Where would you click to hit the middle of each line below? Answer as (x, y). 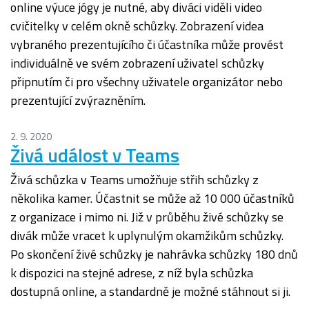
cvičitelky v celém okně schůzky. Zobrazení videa (137, 26)
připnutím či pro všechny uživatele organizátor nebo (147, 82)
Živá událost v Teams (95, 155)
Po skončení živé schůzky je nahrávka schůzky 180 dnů (154, 255)
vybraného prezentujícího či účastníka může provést (147, 45)
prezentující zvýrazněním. (78, 101)
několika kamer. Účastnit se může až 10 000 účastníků (152, 199)
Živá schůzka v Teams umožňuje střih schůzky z (134, 180)
